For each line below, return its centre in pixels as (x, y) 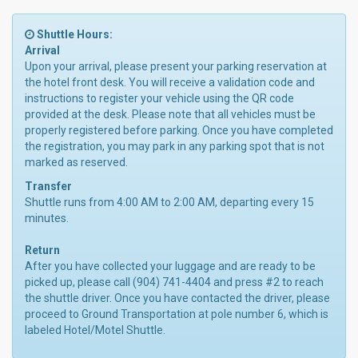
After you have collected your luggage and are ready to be (170, 267)
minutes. (47, 219)
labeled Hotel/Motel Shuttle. (95, 330)
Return (42, 251)
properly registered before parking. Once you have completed (179, 131)
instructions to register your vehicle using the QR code (159, 99)
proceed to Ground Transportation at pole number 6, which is (177, 314)
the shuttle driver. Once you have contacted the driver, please (177, 298)
